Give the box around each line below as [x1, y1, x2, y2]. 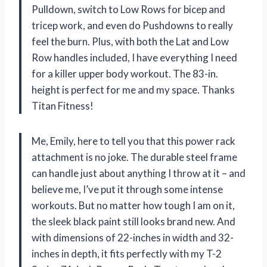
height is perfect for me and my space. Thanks [32, 83, 235, 96]
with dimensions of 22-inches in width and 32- [32, 231, 234, 244]
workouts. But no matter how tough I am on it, [32, 198, 235, 212]
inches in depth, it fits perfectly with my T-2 [32, 247, 222, 260]
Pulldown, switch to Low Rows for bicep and [32, 2, 225, 15]
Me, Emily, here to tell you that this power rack [32, 134, 235, 147]
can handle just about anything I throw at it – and [32, 166, 246, 179]
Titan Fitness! [32, 99, 94, 112]
